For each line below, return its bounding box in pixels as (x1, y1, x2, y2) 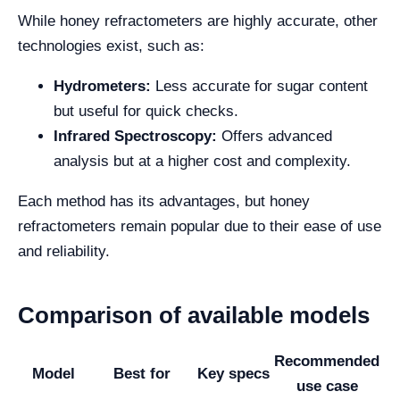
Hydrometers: (54, 78, 151, 96)
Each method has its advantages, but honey (18, 193, 310, 211)
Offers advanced (217, 128, 332, 146)
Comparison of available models (18, 302, 370, 329)
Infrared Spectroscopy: (54, 128, 217, 146)
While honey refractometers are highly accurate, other (18, 12, 378, 30)
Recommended (274, 353, 379, 371)
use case (296, 378, 358, 396)
